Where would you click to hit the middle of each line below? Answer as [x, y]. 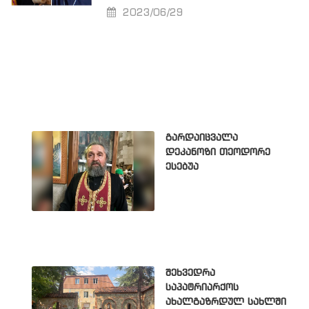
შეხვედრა [190, 273]
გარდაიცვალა [202, 138]
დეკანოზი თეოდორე [218, 152]
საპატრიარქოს [202, 288]
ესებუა [182, 167]
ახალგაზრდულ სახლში [226, 302]
